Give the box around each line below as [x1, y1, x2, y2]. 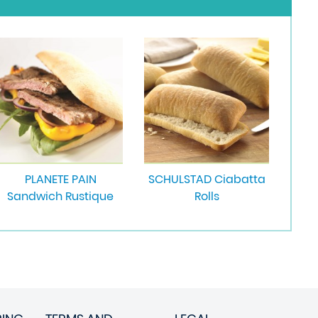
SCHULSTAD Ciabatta [148, 171, 265, 188]
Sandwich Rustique [7, 188, 114, 205]
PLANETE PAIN [24, 171, 97, 188]
